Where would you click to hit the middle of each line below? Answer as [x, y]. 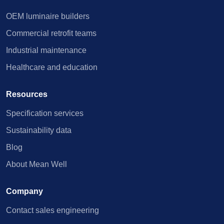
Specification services [45, 113]
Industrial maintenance [46, 50]
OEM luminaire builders [48, 16]
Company [24, 191]
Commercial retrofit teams [51, 33]
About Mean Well [36, 164]
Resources [27, 94]
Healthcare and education [52, 67]
